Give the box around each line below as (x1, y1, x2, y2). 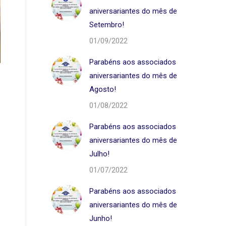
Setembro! (89, 20, 124, 29)
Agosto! (89, 85, 116, 94)
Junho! (89, 214, 112, 223)
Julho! (89, 149, 109, 158)
